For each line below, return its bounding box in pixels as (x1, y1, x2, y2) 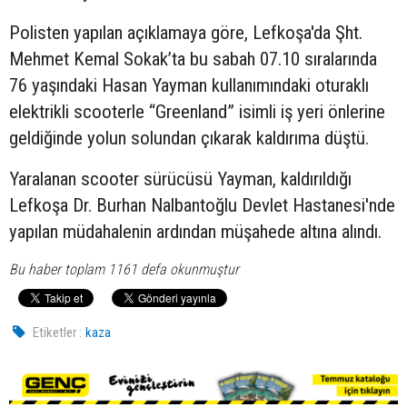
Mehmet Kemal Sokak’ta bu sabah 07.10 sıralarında (9, 47, 377, 70)
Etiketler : (33, 323, 83, 341)
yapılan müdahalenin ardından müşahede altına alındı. (9, 220, 382, 243)
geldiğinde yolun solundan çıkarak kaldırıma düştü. (9, 126, 369, 149)
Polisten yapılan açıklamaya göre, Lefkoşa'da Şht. (9, 21, 362, 44)
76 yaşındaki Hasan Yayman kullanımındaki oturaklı (9, 74, 369, 96)
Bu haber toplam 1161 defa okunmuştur (9, 260, 239, 278)
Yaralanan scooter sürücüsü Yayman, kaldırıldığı (9, 167, 352, 190)
